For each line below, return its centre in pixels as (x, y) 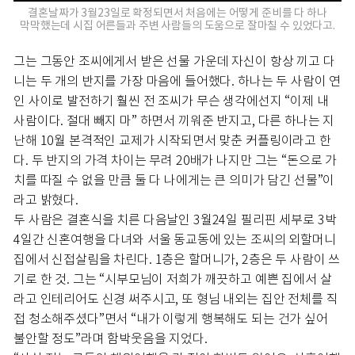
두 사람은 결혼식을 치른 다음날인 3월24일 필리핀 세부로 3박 (175, 220)
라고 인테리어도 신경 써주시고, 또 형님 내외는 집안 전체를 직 (176, 300)
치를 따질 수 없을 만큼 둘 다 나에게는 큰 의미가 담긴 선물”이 (174, 181)
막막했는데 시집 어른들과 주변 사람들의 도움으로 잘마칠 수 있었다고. (177, 26)
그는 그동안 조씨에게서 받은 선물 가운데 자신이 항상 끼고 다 (174, 62)
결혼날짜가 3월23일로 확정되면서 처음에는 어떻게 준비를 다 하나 (177, 13)
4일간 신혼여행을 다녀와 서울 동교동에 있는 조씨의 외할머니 (175, 240)
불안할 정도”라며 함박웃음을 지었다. (111, 339)
